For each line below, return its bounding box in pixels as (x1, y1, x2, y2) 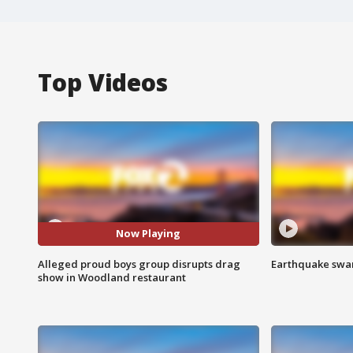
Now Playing (116, 226, 181, 241)
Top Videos (38, 65, 168, 98)
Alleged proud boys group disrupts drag (38, 256, 240, 271)
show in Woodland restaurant (38, 269, 186, 284)
